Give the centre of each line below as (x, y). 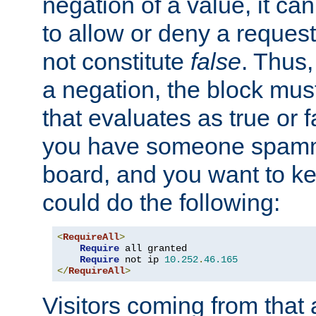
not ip (142, 260)
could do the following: (161, 203)
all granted (153, 249)
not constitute (116, 62)
